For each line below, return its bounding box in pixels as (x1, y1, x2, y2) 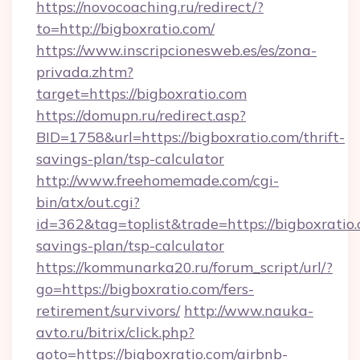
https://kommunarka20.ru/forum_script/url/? (36, 258, 333, 276)
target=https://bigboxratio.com (36, 84, 247, 103)
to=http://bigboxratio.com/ (36, 19, 215, 38)
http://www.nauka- (184, 301, 313, 320)
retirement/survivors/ (36, 301, 180, 320)
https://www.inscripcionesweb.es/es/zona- (36, 41, 317, 59)
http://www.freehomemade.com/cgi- (36, 171, 279, 190)
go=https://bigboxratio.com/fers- (36, 280, 254, 298)
